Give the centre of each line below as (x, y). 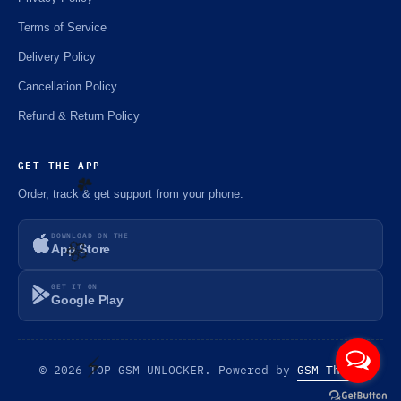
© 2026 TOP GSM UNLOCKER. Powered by (168, 370)
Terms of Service (62, 27)
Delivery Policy (57, 56)
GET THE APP (60, 164)
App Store (81, 250)
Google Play (87, 301)
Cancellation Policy (68, 86)
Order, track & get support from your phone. (131, 193)
